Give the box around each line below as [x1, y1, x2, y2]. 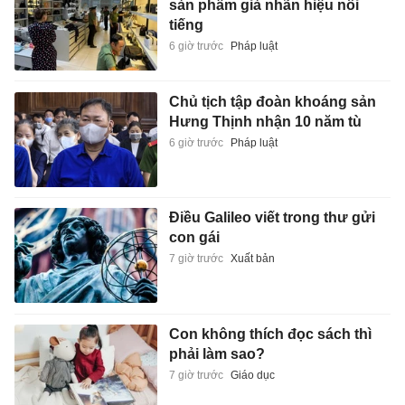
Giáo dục [230, 368, 275, 381]
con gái [168, 230, 220, 246]
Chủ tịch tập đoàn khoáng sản [168, 93, 376, 109]
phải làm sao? [168, 345, 265, 362]
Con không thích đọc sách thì [168, 325, 372, 342]
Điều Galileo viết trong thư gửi [168, 210, 375, 226]
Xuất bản [230, 252, 275, 266]
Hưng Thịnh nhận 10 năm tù [168, 113, 362, 129]
